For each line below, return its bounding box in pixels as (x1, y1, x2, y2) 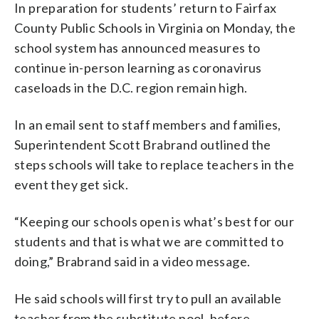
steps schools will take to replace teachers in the (14, 156, 294, 172)
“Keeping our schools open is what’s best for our (14, 213, 295, 229)
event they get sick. (14, 176, 128, 192)
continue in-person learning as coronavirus (14, 59, 262, 75)
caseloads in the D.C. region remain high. (14, 79, 248, 95)
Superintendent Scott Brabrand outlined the (14, 136, 271, 152)
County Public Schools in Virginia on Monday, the (14, 19, 296, 36)
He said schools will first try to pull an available (14, 290, 282, 306)
